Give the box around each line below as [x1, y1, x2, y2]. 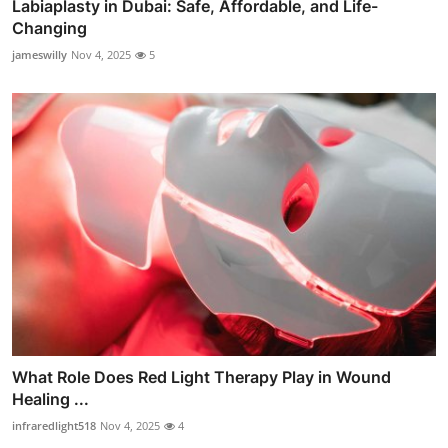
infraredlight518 [12, 417, 96, 433]
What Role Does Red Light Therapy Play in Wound [12, 366, 391, 387]
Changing [12, 18, 87, 39]
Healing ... [12, 388, 89, 409]
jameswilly [12, 47, 67, 63]
